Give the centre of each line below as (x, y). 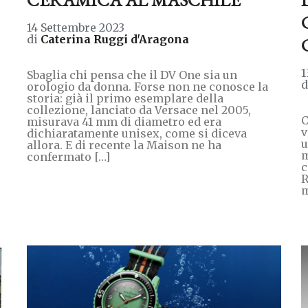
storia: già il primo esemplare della (125, 98)
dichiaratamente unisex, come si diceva (136, 133)
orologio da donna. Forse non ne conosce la (147, 86)
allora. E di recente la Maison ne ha (124, 145)
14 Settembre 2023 (75, 27)
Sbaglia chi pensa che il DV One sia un (132, 75)
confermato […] (68, 156)
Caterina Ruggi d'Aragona (114, 39)
